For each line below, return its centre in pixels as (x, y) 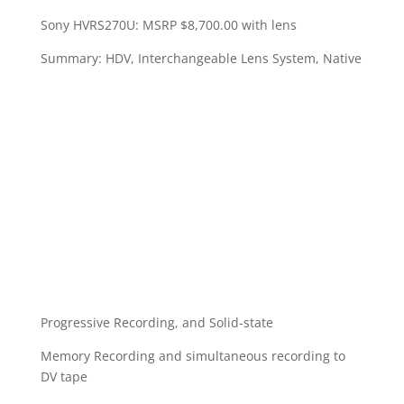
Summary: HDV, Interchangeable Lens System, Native (201, 58)
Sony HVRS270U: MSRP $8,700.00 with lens (168, 25)
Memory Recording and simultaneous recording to (193, 356)
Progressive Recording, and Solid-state (156, 322)
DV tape (64, 376)
